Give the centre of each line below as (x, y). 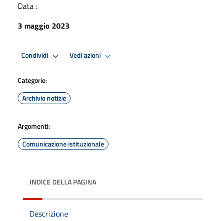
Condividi (36, 55)
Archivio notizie (44, 98)
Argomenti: (34, 126)
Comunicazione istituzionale (63, 144)
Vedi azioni (86, 55)
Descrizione (49, 213)
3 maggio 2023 (44, 25)
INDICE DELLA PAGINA (63, 182)
